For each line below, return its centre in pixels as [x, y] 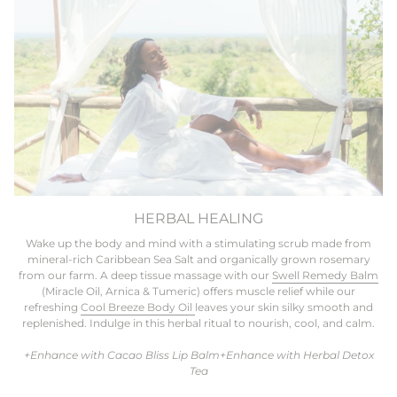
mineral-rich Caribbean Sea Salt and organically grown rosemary [198, 260]
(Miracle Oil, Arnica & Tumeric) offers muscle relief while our [198, 292]
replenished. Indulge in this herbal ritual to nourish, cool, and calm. [198, 323]
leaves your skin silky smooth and [284, 307]
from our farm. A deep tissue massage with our [145, 276]
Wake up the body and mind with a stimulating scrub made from [198, 244]
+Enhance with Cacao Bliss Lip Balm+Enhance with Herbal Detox [198, 355]
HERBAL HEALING [198, 218]
